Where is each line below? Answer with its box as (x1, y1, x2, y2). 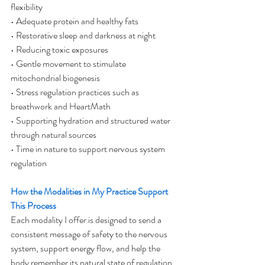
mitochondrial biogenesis (11, 71, 100, 85)
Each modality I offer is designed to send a (11, 213, 163, 227)
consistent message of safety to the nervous (11, 227, 169, 241)
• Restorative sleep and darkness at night (11, 28, 156, 42)
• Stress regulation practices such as (11, 85, 141, 99)
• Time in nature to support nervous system (11, 142, 167, 156)
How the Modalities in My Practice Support (11, 185, 170, 198)
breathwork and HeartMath (11, 99, 111, 113)
